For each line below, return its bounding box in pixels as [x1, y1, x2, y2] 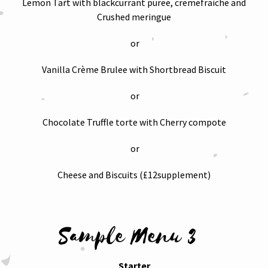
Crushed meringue [97, 11, 171, 23]
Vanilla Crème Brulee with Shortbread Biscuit [42, 63, 226, 75]
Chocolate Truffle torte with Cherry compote [42, 116, 226, 128]
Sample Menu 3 [59, 221, 209, 252]
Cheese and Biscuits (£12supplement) [57, 169, 211, 181]
